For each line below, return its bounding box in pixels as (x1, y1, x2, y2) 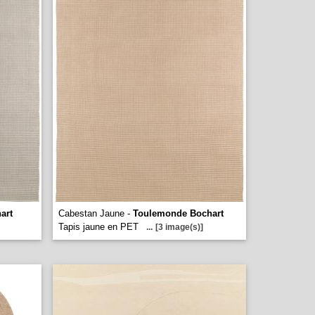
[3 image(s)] (155, 222, 203, 232)
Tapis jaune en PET (58, 221, 139, 232)
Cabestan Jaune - (58, 208, 133, 219)
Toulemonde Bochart (133, 208, 224, 219)
